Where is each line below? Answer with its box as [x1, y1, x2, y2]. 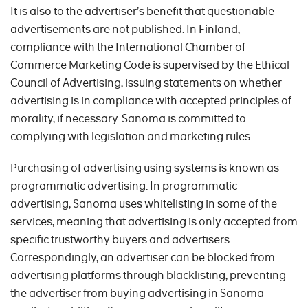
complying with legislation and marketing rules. [10, 129, 252, 144]
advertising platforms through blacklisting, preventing [10, 268, 286, 283]
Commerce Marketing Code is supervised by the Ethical [10, 58, 289, 73]
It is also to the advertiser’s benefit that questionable [10, 4, 274, 19]
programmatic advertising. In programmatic [10, 179, 237, 194]
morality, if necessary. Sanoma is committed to [10, 111, 246, 126]
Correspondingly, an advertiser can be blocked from [10, 250, 275, 265]
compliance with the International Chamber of [10, 40, 245, 55]
